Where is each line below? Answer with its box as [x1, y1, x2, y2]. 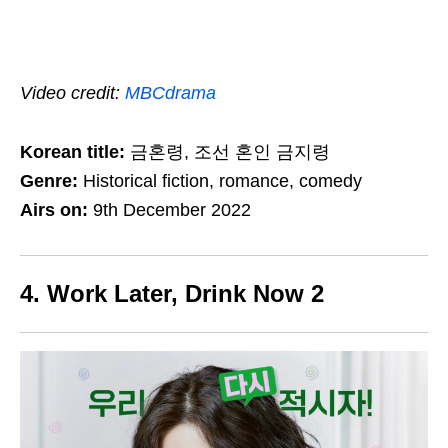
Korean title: [20, 141, 125, 162]
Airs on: [20, 199, 93, 220]
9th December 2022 [93, 199, 251, 220]
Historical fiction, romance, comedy [83, 170, 362, 191]
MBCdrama [125, 82, 216, 103]
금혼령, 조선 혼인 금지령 [125, 141, 330, 162]
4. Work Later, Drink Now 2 [20, 279, 324, 307]
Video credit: [20, 82, 125, 103]
